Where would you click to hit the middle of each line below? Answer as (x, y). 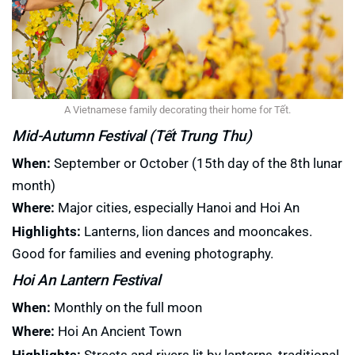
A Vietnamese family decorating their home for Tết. (177, 110)
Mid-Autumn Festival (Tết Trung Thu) (132, 136)
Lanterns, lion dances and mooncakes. (197, 231)
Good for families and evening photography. (143, 254)
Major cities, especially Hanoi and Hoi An (177, 208)
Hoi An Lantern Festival (86, 280)
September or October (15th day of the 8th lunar (197, 163)
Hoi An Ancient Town (118, 331)
